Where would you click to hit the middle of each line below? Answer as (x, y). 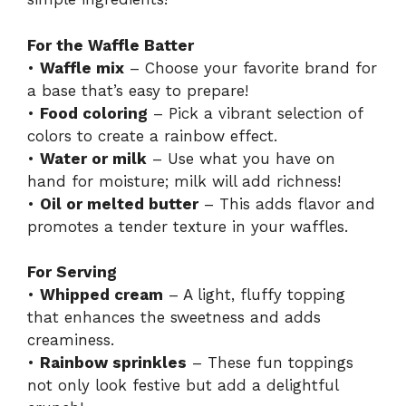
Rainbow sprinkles (113, 363)
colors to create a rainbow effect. (152, 135)
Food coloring (94, 113)
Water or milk (93, 158)
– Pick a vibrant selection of (255, 113)
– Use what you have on (241, 158)
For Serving (72, 272)
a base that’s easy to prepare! (138, 90)
